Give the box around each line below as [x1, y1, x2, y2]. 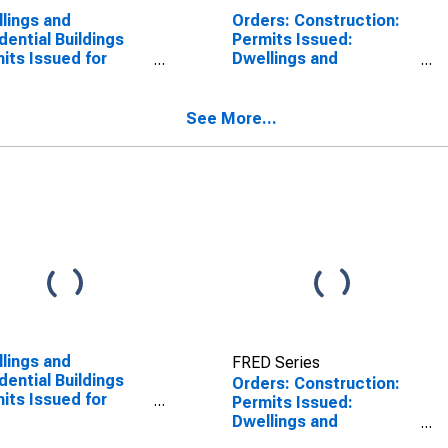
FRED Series [231, 353, 320, 372]
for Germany [231, 87, 325, 106]
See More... [186, 109, 277, 128]
